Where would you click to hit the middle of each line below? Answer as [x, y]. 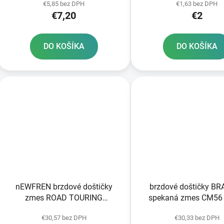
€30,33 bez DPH [197, 217]
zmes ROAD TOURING [64, 197]
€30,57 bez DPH [64, 217]
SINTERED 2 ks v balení [64, 208]
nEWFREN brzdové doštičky [64, 186]
